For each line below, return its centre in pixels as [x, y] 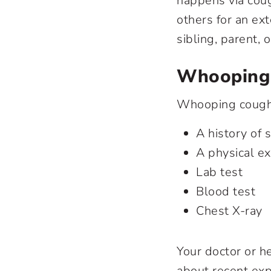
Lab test [219, 172]
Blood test [226, 191]
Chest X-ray [231, 211]
